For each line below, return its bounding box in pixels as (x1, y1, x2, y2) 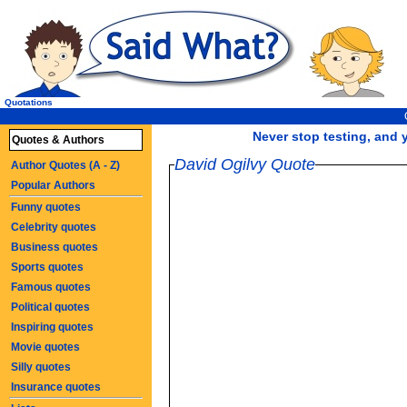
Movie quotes (11, 341, 80, 353)
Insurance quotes (11, 381, 101, 393)
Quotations (5, 97, 53, 107)
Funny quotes (11, 201, 81, 213)
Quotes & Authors (12, 134, 104, 146)
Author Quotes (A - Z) (11, 159, 120, 172)
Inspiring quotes (11, 321, 94, 333)
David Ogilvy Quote (174, 155, 316, 174)
